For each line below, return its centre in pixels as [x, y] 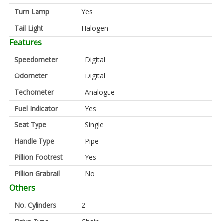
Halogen [95, 28]
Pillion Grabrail [37, 173]
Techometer [34, 92]
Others [22, 188]
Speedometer [36, 59]
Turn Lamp [32, 12]
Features [26, 42]
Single [94, 125]
